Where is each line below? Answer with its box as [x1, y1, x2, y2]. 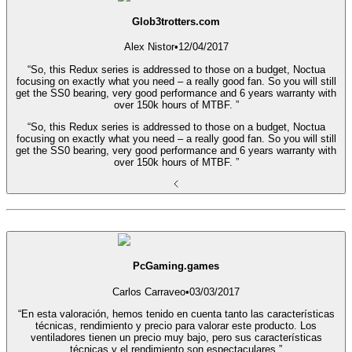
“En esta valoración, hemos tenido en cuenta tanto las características [17, 308, 335, 321]
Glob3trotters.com [132, 15, 220, 27]
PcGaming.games [133, 260, 219, 273]
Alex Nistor [123, 41, 174, 53]
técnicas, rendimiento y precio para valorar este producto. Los [35, 320, 317, 332]
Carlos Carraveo [112, 285, 185, 298]
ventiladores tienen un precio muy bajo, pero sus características [30, 332, 322, 344]
